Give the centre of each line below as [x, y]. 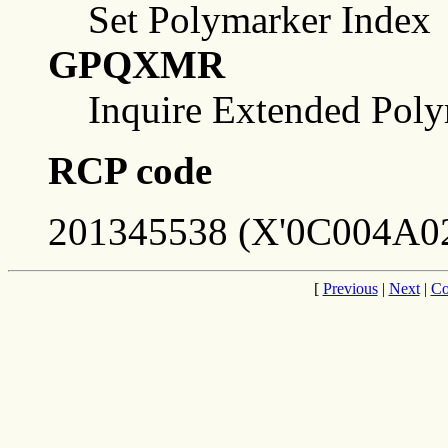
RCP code [130, 170]
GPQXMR [136, 64]
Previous [350, 288]
